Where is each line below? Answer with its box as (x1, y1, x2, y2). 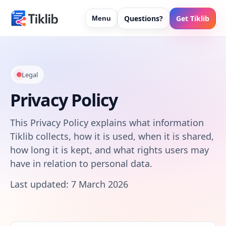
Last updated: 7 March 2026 (10, 178, 128, 190)
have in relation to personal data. (10, 157, 152, 169)
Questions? (124, 13, 163, 23)
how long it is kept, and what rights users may (10, 144, 209, 156)
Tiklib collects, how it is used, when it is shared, (10, 130, 214, 142)
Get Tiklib (176, 13, 209, 23)
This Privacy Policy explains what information (10, 117, 204, 129)
